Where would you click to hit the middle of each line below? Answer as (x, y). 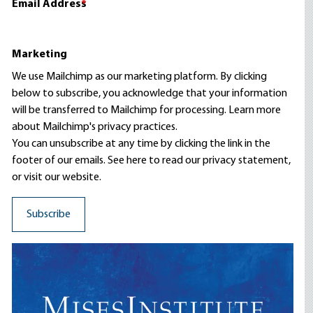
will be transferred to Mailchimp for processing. (121, 110)
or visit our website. (57, 177)
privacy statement (246, 161)
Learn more (255, 110)
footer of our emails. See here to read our (108, 161)
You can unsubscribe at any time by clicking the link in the (141, 144)
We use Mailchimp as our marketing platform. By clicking (140, 77)
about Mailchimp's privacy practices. (95, 127)
